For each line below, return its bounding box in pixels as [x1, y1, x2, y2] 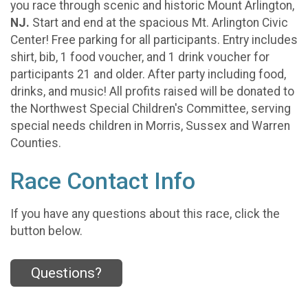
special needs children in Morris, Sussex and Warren [10, 118, 290, 133]
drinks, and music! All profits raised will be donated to [10, 84, 294, 98]
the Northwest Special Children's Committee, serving [10, 101, 291, 115]
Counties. [10, 135, 64, 150]
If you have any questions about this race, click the [10, 207, 280, 221]
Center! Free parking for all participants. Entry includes [10, 32, 298, 47]
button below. [10, 224, 82, 239]
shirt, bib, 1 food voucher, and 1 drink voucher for [10, 49, 269, 64]
